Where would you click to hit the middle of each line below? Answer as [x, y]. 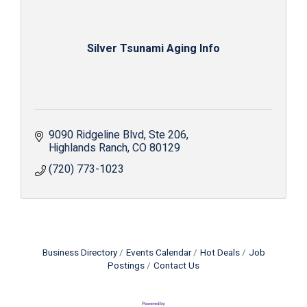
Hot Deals [220, 253]
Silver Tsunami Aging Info [153, 49]
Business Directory [79, 253]
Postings [126, 266]
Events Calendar [158, 253]
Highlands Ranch [88, 148]
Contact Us [176, 266]
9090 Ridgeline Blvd [96, 135]
